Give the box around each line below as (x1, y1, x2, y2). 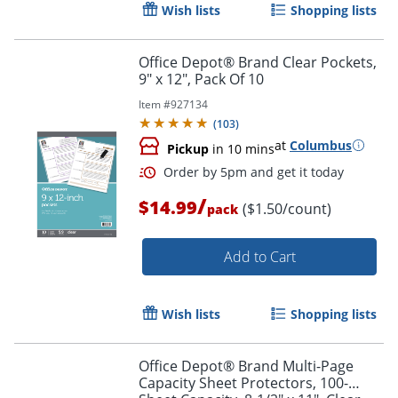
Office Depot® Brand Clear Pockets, (139, 52, 377, 72)
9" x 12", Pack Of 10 (139, 68, 264, 89)
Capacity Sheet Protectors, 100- (139, 372, 348, 393)
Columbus (290, 136, 352, 154)
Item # (139, 96, 171, 112)
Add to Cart (223, 246, 296, 267)
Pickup (167, 139, 209, 157)
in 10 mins (209, 139, 275, 157)
